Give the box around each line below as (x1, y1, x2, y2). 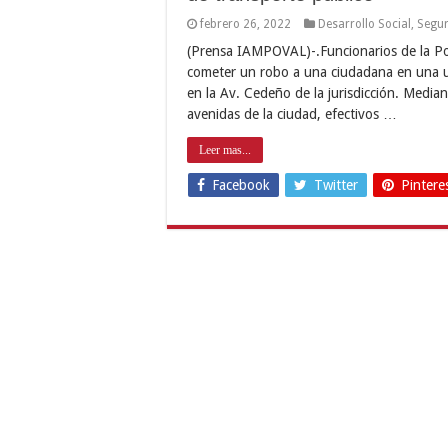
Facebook (212, 176, 270, 193)
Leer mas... (199, 142, 251, 157)
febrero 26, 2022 (200, 16, 291, 31)
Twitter (314, 176, 358, 193)
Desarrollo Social (318, 16, 411, 31)
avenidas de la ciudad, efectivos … (187, 105, 397, 122)
